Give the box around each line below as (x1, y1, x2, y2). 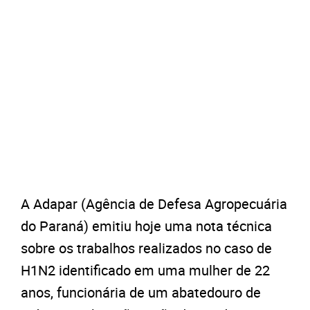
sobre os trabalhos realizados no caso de (21, 239, 272, 258)
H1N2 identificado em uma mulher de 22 (21, 261, 270, 280)
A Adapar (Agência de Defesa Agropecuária (21, 194, 287, 214)
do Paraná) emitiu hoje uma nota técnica (21, 217, 272, 236)
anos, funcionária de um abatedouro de (21, 283, 261, 302)
